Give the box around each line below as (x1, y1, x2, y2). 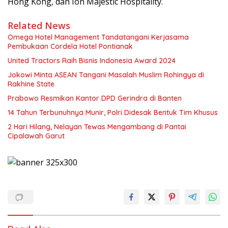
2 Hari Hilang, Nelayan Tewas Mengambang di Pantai (8, 122, 186, 131)
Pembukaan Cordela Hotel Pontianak (8, 41, 133, 51)
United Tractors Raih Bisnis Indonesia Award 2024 (8, 55, 176, 65)
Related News (8, 19, 70, 32)
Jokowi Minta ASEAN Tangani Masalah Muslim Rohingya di (8, 70, 204, 79)
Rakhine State (8, 79, 54, 89)
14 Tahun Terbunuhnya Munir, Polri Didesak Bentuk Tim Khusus (8, 107, 218, 117)
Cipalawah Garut (8, 131, 65, 140)
